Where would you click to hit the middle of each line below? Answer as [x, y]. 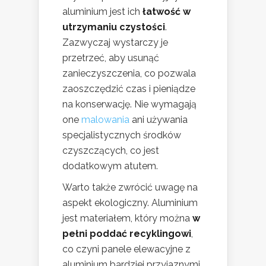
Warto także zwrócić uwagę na [130, 187]
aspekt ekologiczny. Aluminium [130, 202]
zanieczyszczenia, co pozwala [129, 73]
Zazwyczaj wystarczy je [115, 42]
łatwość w [167, 11]
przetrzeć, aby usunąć [111, 58]
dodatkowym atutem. [110, 166]
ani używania [159, 119]
